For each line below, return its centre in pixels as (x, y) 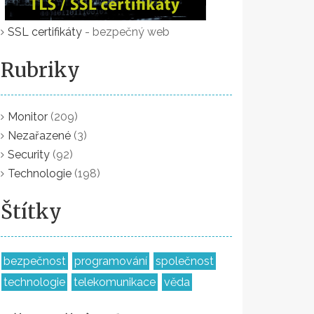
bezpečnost (35, 261)
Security (29, 155)
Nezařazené (39, 136)
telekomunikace (115, 282)
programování (111, 261)
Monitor (28, 117)
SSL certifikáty (45, 32)
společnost (185, 261)
